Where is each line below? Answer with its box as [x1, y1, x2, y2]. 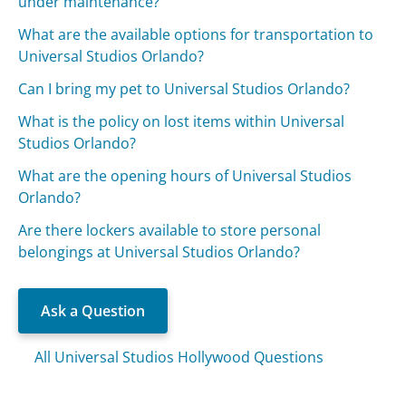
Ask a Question [41, 300, 146, 321]
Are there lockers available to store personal [18, 219, 322, 240]
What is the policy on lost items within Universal [18, 111, 345, 131]
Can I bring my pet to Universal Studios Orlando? [18, 78, 351, 99]
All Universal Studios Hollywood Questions [34, 346, 324, 367]
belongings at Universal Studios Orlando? [18, 241, 301, 262]
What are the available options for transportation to [18, 24, 374, 44]
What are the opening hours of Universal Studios [18, 165, 353, 186]
